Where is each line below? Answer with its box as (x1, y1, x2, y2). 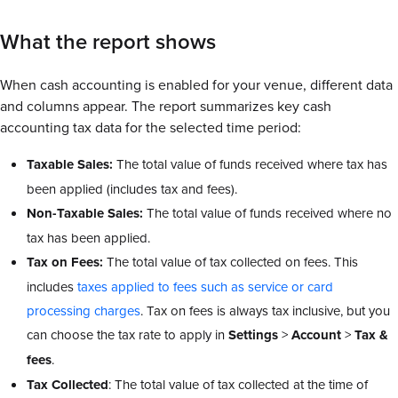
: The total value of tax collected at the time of (108, 375, 368, 394)
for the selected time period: (125, 117, 301, 138)
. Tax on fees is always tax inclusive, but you (140, 301, 390, 321)
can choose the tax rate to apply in (27, 325, 228, 345)
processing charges (27, 301, 140, 321)
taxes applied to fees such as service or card (77, 277, 333, 297)
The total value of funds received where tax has (116, 155, 387, 174)
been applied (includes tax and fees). (27, 179, 237, 199)
